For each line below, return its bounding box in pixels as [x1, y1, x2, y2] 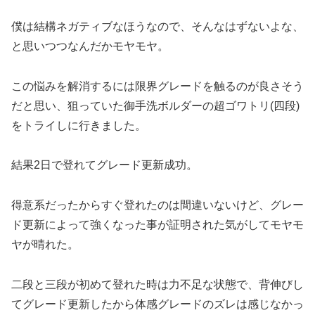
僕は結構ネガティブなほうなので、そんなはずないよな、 [11, 20, 304, 32]
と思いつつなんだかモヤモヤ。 [11, 39, 169, 52]
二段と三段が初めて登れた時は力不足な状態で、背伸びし [11, 278, 304, 290]
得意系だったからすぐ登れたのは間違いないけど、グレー [11, 199, 304, 212]
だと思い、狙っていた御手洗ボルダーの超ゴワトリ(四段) [11, 99, 300, 112]
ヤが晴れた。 [11, 238, 79, 251]
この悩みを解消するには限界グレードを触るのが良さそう [11, 79, 304, 92]
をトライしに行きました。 [11, 119, 146, 131]
